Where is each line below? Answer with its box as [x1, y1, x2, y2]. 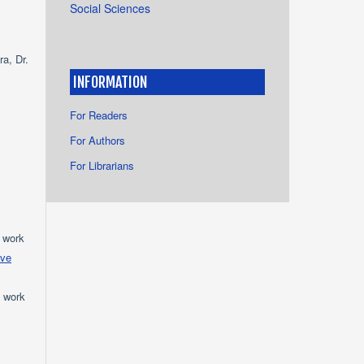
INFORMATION [73, 72, 147, 91]
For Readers [70, 107, 128, 123]
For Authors [70, 132, 125, 149]
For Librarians [70, 158, 134, 174]
